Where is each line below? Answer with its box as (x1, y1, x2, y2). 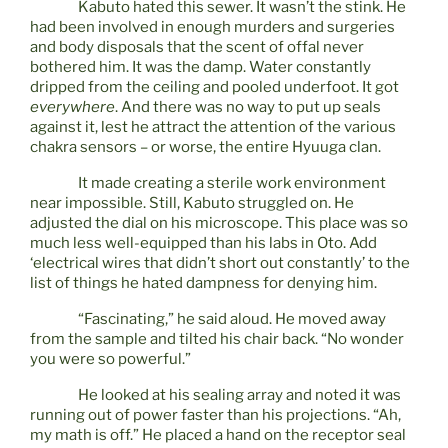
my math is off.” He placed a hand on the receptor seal (30, 426, 406, 445)
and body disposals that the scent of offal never (30, 38, 364, 57)
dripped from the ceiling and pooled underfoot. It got (30, 78, 399, 97)
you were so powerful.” (30, 350, 191, 369)
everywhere (30, 98, 115, 117)
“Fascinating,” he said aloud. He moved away (78, 310, 386, 329)
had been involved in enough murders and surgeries (30, 18, 395, 37)
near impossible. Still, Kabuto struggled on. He (30, 194, 354, 213)
